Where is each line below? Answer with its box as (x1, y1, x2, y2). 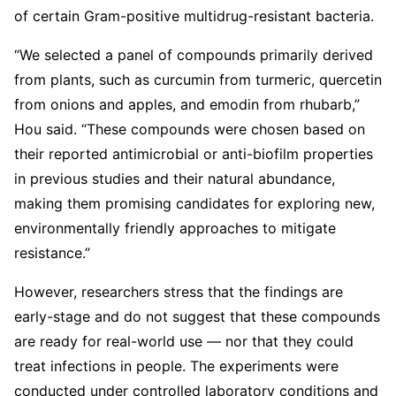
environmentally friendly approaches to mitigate (14, 218, 336, 237)
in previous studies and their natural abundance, (14, 169, 335, 187)
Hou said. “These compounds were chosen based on (14, 119, 365, 138)
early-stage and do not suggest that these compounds (14, 307, 380, 325)
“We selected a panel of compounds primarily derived (14, 45, 373, 64)
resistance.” (14, 243, 90, 262)
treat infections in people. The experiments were (14, 356, 339, 375)
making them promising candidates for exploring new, (14, 194, 375, 212)
